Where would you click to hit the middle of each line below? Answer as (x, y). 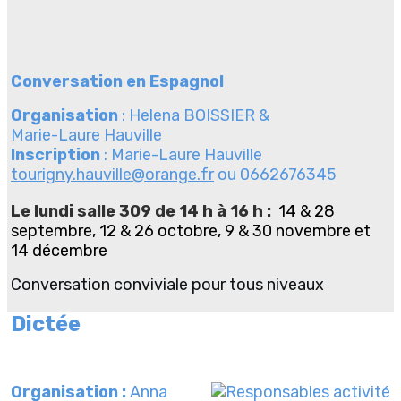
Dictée (46, 324)
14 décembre (59, 250)
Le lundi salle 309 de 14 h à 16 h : (141, 211)
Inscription (55, 154)
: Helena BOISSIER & (194, 115)
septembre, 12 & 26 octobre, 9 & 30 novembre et (191, 230)
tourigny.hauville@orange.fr (112, 174)
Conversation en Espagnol (117, 81)
